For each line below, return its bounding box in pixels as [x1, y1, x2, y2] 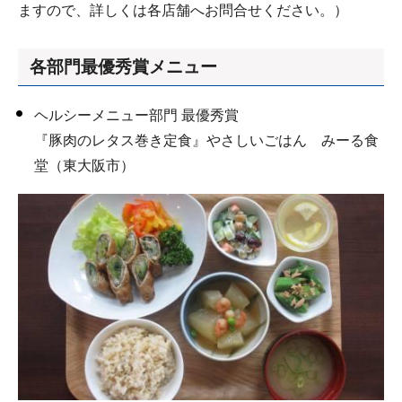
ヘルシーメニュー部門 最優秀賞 [34, 108, 239, 124]
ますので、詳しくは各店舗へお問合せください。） [18, 2, 348, 18]
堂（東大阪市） [34, 158, 135, 174]
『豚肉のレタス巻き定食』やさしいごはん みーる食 [34, 133, 379, 149]
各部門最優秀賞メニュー [30, 57, 217, 77]
